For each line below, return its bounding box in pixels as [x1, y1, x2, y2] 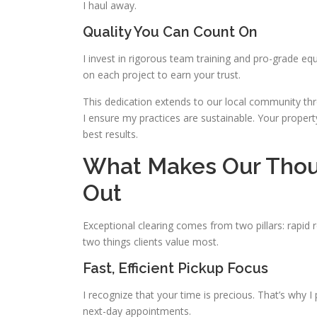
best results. [83, 127, 138, 141]
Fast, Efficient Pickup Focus [83, 260, 268, 277]
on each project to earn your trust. [83, 68, 241, 81]
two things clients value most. [83, 235, 219, 248]
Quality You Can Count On [83, 23, 258, 40]
